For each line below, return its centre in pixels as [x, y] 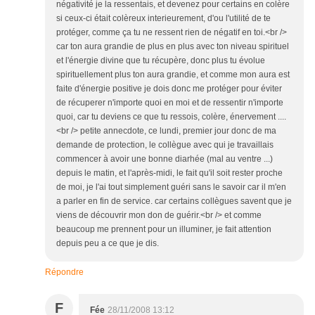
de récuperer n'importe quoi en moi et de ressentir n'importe [170, 103]
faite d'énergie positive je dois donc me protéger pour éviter [169, 89]
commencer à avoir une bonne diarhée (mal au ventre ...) [165, 159]
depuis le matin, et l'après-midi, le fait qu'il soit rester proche [169, 173]
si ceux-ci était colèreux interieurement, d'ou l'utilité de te [163, 19]
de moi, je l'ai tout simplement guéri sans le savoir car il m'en [171, 187]
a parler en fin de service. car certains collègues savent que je [174, 201]
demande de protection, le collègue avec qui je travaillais [165, 145]
